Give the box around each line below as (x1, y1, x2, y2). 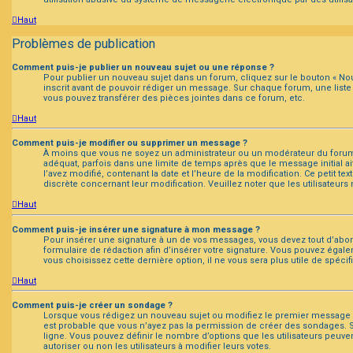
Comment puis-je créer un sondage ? (12, 300, 173, 310)
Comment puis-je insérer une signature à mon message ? (12, 224, 260, 235)
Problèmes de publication (12, 35, 155, 51)
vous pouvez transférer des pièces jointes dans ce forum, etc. (43, 92, 305, 103)
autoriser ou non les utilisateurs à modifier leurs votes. (43, 341, 271, 351)
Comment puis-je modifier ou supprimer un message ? (12, 138, 247, 148)
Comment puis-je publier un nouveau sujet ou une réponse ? (12, 61, 274, 72)
